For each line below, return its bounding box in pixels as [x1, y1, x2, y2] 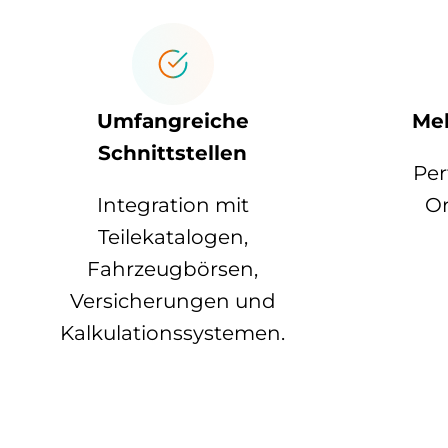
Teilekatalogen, [97, 225, 248, 250]
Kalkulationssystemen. [60, 321, 286, 346]
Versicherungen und [69, 289, 276, 314]
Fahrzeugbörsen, [87, 257, 259, 282]
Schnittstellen [98, 141, 248, 166]
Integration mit [96, 193, 249, 218]
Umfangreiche [96, 109, 249, 134]
